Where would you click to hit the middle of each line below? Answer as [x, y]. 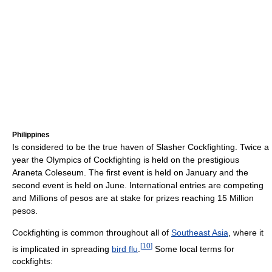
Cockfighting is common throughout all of [92, 232]
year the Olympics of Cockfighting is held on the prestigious [126, 159]
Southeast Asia [200, 232]
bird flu [125, 249]
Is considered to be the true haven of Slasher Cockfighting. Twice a [141, 147]
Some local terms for [193, 249]
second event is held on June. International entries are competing [138, 185]
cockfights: [32, 261]
